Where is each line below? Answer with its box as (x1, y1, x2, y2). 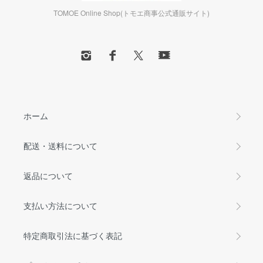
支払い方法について (23, 200, 97, 212)
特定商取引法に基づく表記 (23, 230, 122, 242)
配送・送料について (23, 140, 97, 152)
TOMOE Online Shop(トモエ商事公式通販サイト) (53, 8, 210, 18)
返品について (23, 170, 73, 182)
